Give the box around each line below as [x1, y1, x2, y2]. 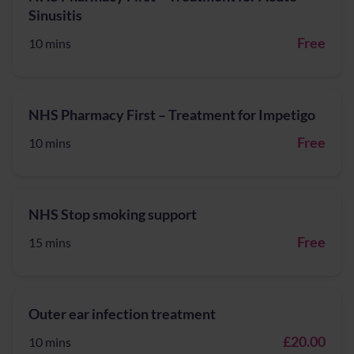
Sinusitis [28, 6, 82, 24]
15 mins [28, 235, 71, 250]
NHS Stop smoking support [28, 205, 197, 223]
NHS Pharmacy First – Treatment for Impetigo [28, 106, 315, 123]
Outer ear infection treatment [28, 305, 216, 322]
